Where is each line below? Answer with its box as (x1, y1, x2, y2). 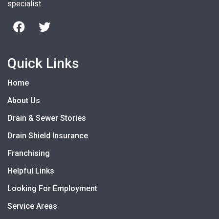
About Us (7, 96, 40, 106)
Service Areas (7, 201, 57, 211)
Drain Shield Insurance (7, 131, 88, 141)
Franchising (7, 149, 50, 158)
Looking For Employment (7, 184, 97, 194)
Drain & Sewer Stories (7, 113, 86, 123)
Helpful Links (7, 166, 54, 176)
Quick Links (7, 55, 79, 72)
